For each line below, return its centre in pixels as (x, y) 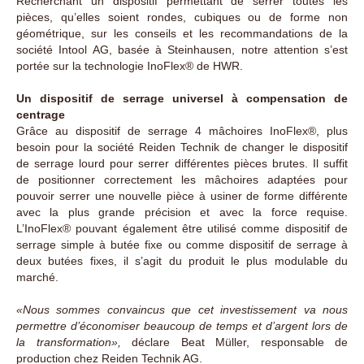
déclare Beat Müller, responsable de (234, 342)
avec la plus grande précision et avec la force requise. (182, 212)
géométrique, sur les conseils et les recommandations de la (182, 33)
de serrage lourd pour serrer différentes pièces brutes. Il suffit (182, 163)
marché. (37, 277)
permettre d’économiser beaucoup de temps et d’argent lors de (182, 326)
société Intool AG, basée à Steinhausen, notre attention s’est (182, 50)
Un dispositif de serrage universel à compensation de (182, 98)
